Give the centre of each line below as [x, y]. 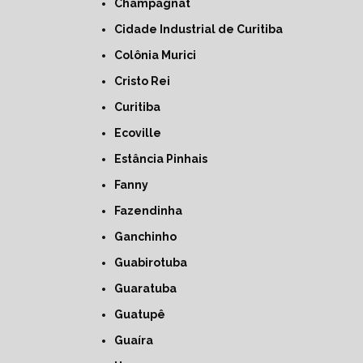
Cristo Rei [146, 81]
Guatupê [144, 314]
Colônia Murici [159, 55]
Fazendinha [151, 211]
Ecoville [141, 133]
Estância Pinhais [164, 159]
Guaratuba [149, 288]
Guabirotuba [155, 263]
